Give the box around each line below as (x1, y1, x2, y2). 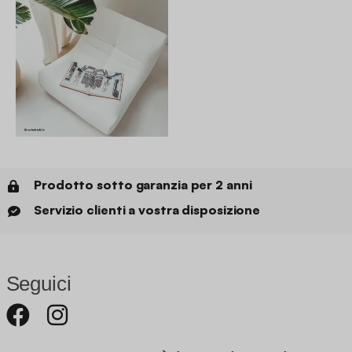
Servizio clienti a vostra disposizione (34, 202, 261, 218)
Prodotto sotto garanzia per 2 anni (34, 177, 252, 193)
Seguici (5, 272, 71, 296)
